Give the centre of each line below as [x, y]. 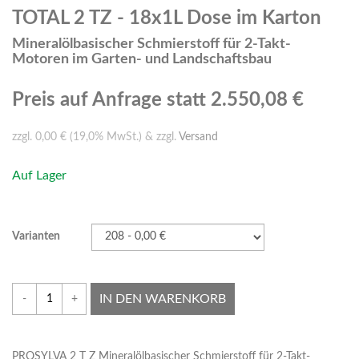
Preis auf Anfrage [89, 101]
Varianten [36, 237]
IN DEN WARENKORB [163, 299]
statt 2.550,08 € [235, 101]
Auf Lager [39, 176]
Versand [198, 137]
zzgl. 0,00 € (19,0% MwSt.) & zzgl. [95, 137]
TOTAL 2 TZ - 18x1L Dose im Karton [167, 19]
